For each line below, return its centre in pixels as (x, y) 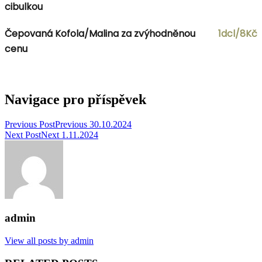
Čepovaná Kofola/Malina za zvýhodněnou (100, 33)
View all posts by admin (49, 241)
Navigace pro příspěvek (75, 99)
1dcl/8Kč (238, 33)
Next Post (23, 135)
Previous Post (30, 124)
